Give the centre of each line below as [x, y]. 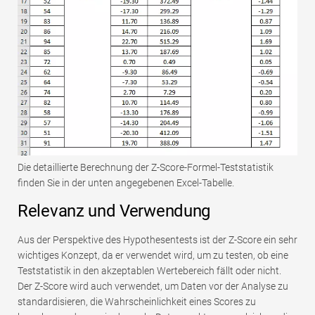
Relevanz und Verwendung [114, 211]
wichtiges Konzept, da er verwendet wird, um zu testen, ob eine [153, 255]
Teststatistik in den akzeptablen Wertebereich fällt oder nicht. [149, 270]
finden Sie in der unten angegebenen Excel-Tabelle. [126, 182]
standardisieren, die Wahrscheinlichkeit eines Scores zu [137, 301]
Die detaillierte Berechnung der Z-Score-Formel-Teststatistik [146, 167]
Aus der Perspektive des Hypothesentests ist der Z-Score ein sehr [157, 239]
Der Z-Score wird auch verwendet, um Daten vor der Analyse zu [153, 286]
